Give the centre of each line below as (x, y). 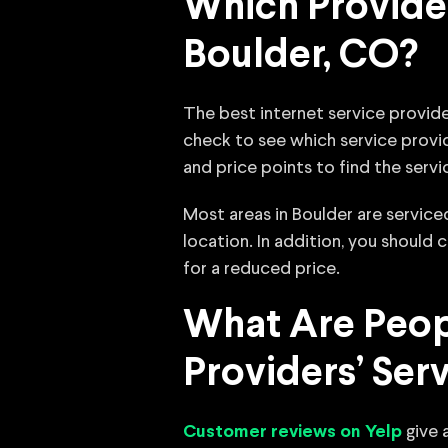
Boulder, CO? (300, 57)
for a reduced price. (261, 269)
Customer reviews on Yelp (292, 432)
